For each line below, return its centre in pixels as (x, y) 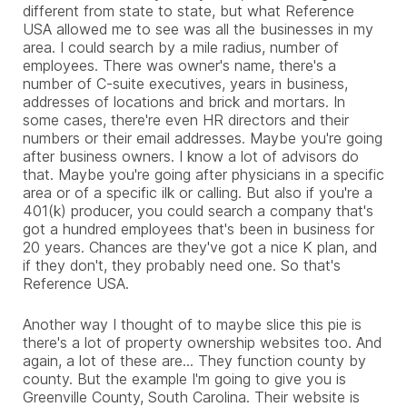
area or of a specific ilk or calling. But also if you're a (198, 192)
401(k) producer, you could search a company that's (198, 210)
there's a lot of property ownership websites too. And (202, 342)
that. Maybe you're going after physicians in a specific (203, 174)
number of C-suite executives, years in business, (185, 83)
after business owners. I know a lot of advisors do (191, 156)
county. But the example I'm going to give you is (184, 378)
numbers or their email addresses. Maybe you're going (203, 138)
